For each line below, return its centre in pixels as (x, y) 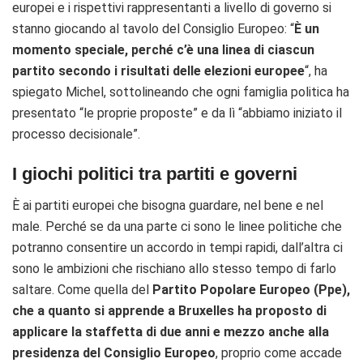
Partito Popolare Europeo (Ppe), (251, 290)
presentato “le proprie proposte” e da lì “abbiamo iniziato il (177, 113)
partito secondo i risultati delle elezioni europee (158, 70)
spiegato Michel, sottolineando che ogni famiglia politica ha (181, 92)
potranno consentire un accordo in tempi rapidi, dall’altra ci (177, 248)
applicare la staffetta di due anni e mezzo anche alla (171, 332)
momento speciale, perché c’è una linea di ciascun (163, 49)
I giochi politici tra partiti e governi (155, 174)
